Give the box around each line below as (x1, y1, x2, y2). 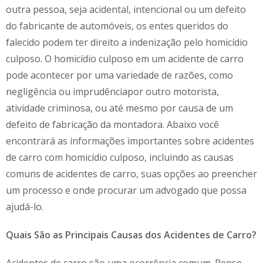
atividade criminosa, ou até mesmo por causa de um (6, 101, 233, 114)
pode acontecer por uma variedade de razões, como (6, 68, 233, 82)
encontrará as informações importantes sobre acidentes (6, 134, 254, 147)
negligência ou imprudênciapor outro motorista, (6, 85, 219, 98)
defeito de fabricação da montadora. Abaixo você (6, 117, 219, 131)
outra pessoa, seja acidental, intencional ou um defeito (6, 2, 246, 16)
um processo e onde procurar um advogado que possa (6, 183, 247, 197)
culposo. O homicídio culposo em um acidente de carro (6, 52, 244, 65)
